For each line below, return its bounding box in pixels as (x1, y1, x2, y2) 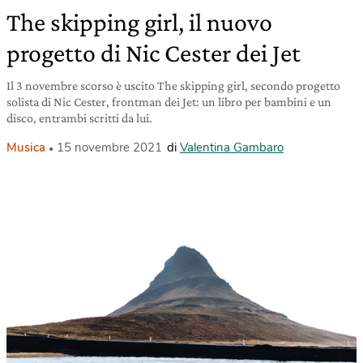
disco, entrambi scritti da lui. (6, 111, 152, 125)
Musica (6, 139, 45, 156)
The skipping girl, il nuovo (6, 7, 272, 36)
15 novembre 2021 (57, 139, 162, 156)
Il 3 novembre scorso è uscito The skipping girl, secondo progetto (6, 79, 340, 92)
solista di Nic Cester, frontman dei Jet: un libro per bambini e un (6, 95, 331, 109)
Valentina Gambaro (180, 139, 284, 156)
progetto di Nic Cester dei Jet (6, 38, 301, 67)
